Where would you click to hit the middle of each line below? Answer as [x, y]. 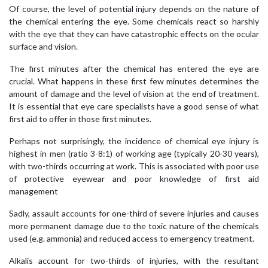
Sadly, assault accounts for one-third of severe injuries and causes [134, 213]
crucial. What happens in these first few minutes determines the [134, 81]
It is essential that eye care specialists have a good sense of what [134, 106]
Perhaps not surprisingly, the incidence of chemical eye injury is [134, 141]
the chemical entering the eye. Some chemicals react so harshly [134, 21]
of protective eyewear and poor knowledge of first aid [134, 178]
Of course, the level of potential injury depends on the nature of [134, 8]
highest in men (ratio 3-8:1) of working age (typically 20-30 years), [134, 153]
